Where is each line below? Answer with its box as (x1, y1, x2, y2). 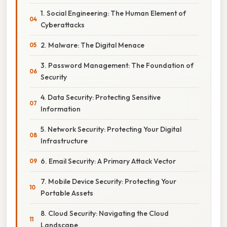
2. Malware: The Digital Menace (41, 40, 144, 50)
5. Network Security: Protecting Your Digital (41, 124, 181, 134)
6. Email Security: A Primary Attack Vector (41, 156, 176, 166)
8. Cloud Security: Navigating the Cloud (41, 208, 169, 218)
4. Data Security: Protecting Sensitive (41, 92, 161, 102)
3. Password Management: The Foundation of (41, 60, 194, 70)
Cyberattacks (41, 20, 85, 29)
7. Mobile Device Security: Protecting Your (41, 176, 176, 186)
